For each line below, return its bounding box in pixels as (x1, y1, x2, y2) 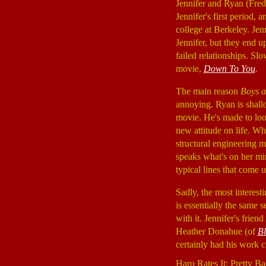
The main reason (175, 86, 240, 96)
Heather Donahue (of (175, 226, 258, 236)
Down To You (203, 64, 255, 74)
